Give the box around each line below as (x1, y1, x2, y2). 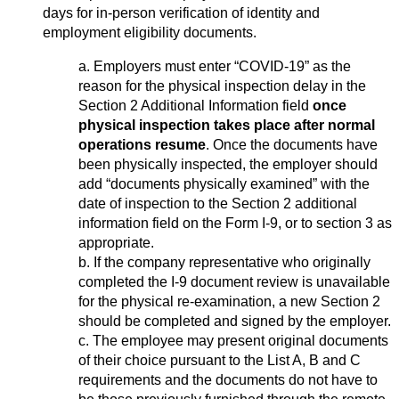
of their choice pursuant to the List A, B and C (78, 352, 361, 368)
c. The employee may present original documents (78, 332, 388, 348)
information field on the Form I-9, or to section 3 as (78, 215, 392, 231)
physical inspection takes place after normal (78, 117, 375, 133)
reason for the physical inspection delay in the (78, 77, 366, 94)
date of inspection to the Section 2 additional (78, 195, 357, 211)
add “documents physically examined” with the (78, 175, 370, 191)
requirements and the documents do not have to (78, 371, 378, 387)
